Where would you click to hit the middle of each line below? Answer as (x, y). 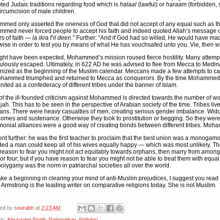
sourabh (24, 207)
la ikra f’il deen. (53, 38)
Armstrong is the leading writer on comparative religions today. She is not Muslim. (109, 185)
